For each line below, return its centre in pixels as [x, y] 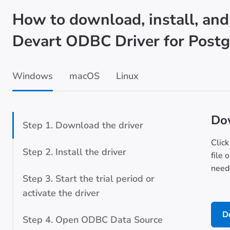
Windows [33, 76]
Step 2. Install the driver [74, 152]
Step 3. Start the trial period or [89, 179]
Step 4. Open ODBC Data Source [93, 220]
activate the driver [61, 193]
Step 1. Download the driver [83, 125]
